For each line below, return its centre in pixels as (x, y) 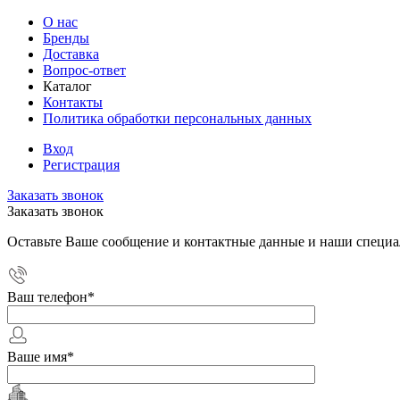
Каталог (67, 86)
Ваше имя (37, 357)
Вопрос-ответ (84, 70)
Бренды (66, 38)
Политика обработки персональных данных (177, 118)
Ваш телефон (47, 297)
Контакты (73, 102)
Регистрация (81, 165)
